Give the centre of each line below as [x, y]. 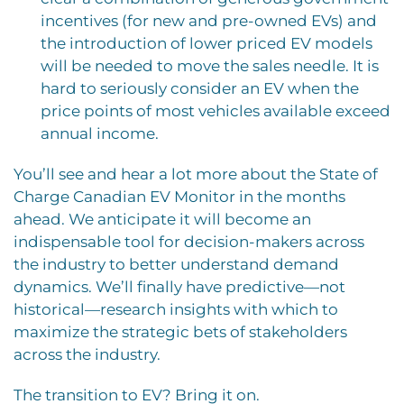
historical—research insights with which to [176, 309]
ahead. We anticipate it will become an [162, 219]
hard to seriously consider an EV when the [200, 88]
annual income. [100, 133]
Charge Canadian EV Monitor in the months [179, 196]
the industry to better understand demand [176, 264]
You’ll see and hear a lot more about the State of [196, 174]
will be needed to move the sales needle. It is [210, 65]
